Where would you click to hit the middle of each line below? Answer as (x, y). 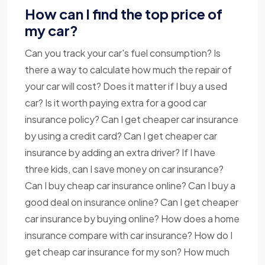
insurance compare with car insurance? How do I (129, 235)
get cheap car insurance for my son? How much (127, 252)
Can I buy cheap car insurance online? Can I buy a (130, 186)
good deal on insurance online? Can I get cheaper (132, 202)
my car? (51, 31)
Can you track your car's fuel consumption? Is (123, 53)
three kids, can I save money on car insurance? (124, 169)
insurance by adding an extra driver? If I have (120, 153)
